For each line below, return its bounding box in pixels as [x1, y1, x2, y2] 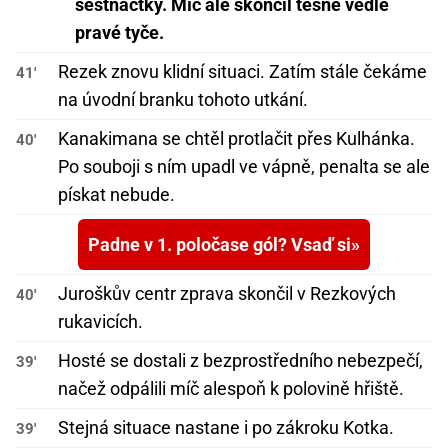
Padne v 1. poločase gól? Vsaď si [88, 234, 351, 256]
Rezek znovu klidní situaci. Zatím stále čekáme [58, 61, 427, 83]
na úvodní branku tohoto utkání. [58, 89, 308, 111]
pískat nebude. [58, 184, 175, 206]
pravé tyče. [75, 22, 164, 44]
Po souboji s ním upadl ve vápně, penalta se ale [58, 156, 430, 178]
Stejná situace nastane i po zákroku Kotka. [58, 417, 394, 439]
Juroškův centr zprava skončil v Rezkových [58, 283, 396, 305]
